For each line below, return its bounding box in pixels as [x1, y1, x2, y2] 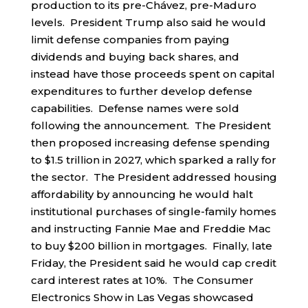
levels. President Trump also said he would [30, 16, 266, 29]
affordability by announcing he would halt [30, 188, 253, 201]
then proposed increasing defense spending [30, 136, 270, 149]
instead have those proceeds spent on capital [30, 67, 275, 80]
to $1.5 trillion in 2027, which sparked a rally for [30, 153, 276, 166]
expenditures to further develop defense [30, 85, 252, 98]
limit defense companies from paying [30, 33, 230, 46]
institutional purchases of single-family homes [30, 205, 276, 218]
